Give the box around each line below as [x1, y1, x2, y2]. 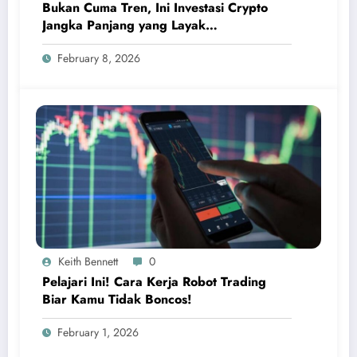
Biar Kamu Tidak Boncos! [42, 290, 192, 309]
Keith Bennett [58, 253, 118, 270]
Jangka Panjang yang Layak [42, 16, 206, 35]
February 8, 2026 [57, 50, 140, 67]
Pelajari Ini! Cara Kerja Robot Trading [42, 273, 266, 292]
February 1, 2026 [57, 324, 139, 341]
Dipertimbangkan [42, 33, 145, 53]
